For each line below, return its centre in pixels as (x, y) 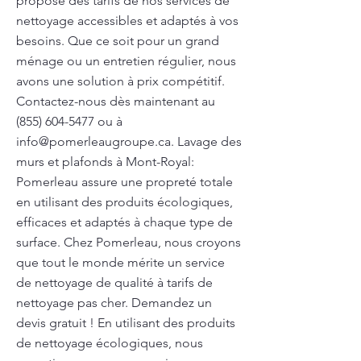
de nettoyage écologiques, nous (110, 343)
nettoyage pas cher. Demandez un (114, 303)
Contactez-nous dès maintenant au (116, 101)
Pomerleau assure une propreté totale (124, 182)
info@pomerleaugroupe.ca (93, 141)
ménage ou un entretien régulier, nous (126, 61)
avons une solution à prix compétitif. (120, 81)
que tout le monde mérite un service (120, 262)
